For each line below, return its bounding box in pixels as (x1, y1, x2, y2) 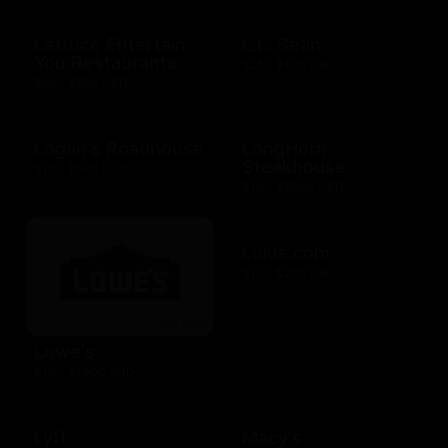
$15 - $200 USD (242, 265, 335, 281)
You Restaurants (34, 52, 177, 74)
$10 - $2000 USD (242, 179, 344, 195)
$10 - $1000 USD (34, 363, 135, 379)
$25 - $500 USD (34, 75, 128, 91)
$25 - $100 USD (242, 57, 335, 73)
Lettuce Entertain (34, 34, 186, 56)
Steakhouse (242, 156, 346, 178)
